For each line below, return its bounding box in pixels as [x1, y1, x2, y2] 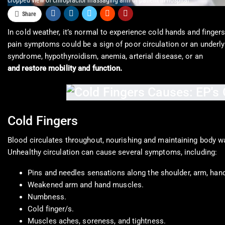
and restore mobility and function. [8, 64, 123, 73]
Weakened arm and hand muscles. [28, 180, 144, 190]
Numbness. [28, 192, 66, 202]
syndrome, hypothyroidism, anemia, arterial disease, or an [8, 52, 205, 61]
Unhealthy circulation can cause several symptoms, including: [8, 148, 217, 157]
